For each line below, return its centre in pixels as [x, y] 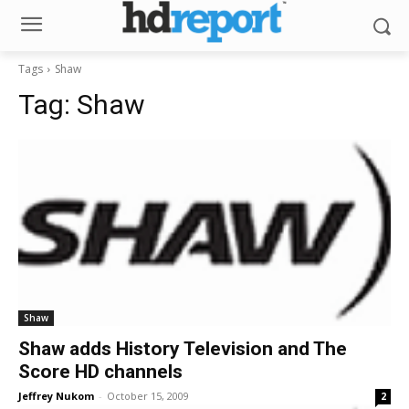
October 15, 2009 [148, 396]
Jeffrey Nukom [56, 396]
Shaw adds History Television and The [183, 349]
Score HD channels [100, 372]
